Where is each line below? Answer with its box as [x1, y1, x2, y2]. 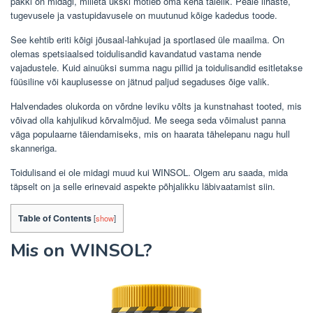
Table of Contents [18, 212, 92, 224]
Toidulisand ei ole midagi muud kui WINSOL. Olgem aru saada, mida [10, 166, 288, 179]
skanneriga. [10, 141, 57, 154]
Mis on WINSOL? [10, 238, 152, 263]
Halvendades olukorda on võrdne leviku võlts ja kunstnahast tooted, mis [10, 99, 302, 112]
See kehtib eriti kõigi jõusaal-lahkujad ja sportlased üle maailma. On [10, 33, 284, 46]
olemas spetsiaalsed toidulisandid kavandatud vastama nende [10, 47, 261, 60]
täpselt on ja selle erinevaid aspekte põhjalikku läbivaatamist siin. [10, 180, 275, 193]
